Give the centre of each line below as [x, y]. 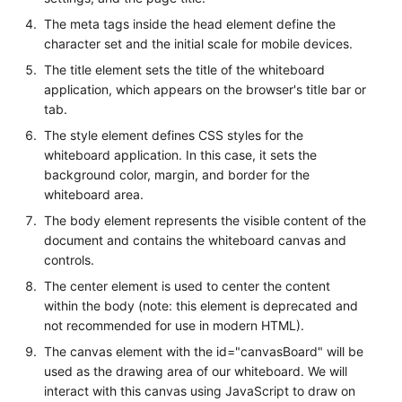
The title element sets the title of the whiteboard [185, 69]
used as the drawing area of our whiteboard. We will [196, 371]
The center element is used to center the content [188, 285]
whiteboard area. [94, 194]
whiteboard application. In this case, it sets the [181, 154]
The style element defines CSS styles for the [174, 135]
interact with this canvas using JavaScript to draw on [200, 390]
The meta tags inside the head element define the [190, 23]
